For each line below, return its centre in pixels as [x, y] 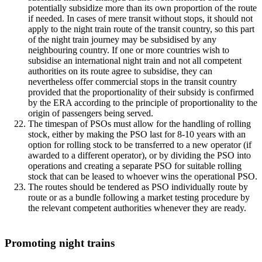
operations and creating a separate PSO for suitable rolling [135, 166]
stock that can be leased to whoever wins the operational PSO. [143, 176]
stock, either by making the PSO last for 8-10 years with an [137, 134]
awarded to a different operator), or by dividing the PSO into [139, 155]
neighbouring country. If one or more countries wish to [129, 50]
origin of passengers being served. [91, 113]
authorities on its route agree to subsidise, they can [120, 71]
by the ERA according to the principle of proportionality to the [143, 103]
